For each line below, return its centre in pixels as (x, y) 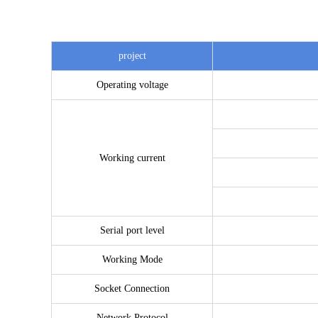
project (132, 56)
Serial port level (132, 230)
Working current (132, 158)
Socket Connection (132, 289)
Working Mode (132, 259)
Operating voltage (132, 85)
